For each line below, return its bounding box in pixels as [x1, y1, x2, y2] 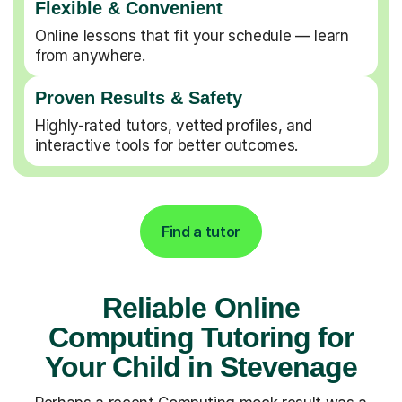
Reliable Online [102, 291, 300, 324]
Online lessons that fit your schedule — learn [35, 26, 349, 45]
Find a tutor [161, 222, 241, 240]
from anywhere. [35, 46, 145, 65]
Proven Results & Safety [35, 87, 242, 108]
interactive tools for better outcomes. [35, 135, 299, 154]
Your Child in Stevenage [45, 350, 357, 383]
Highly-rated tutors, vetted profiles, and [35, 116, 313, 135]
